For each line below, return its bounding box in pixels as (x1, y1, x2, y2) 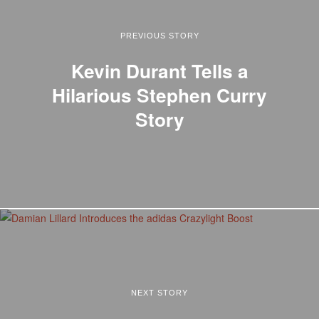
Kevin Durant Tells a (70, 56, 249, 84)
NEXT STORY (131, 288, 188, 297)
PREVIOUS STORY (120, 31, 199, 40)
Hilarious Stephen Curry (52, 80, 267, 108)
